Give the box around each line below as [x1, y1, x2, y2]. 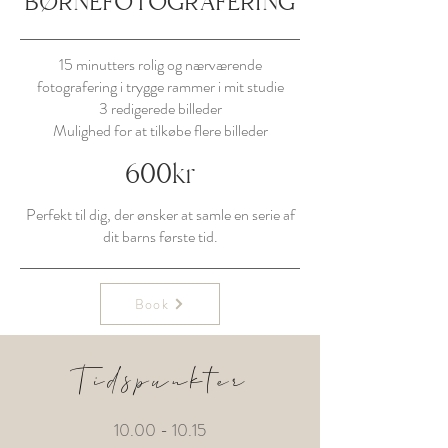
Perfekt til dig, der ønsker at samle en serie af [25, 203, 295, 226]
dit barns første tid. [102, 225, 218, 248]
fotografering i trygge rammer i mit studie [36, 75, 284, 98]
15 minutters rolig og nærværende [58, 53, 262, 76]
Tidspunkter [73, 361, 247, 393]
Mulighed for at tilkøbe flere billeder [52, 119, 268, 142]
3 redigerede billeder [98, 97, 222, 120]
